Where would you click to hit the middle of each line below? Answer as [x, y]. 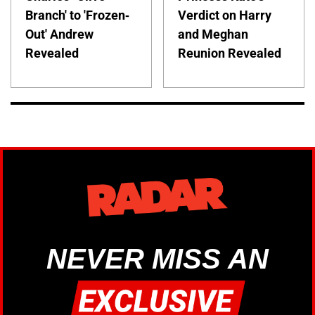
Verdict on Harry [225, 15]
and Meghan [213, 34]
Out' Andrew [59, 34]
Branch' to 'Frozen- [77, 15]
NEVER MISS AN [157, 259]
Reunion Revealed [230, 53]
